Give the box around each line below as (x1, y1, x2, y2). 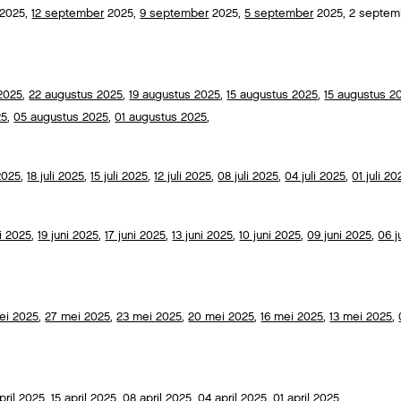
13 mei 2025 (329, 309, 393, 325)
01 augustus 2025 (115, 109, 208, 125)
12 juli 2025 (154, 168, 212, 184)
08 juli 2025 (218, 168, 279, 184)
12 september (31, 5, 105, 21)
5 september (244, 5, 314, 21)
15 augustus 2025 (226, 87, 319, 103)
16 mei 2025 (260, 309, 324, 325)
